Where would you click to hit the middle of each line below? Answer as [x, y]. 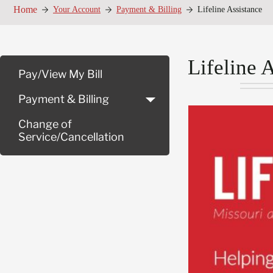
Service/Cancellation [71, 137]
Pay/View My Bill [60, 74]
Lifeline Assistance [230, 9]
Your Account [77, 9]
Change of [45, 124]
